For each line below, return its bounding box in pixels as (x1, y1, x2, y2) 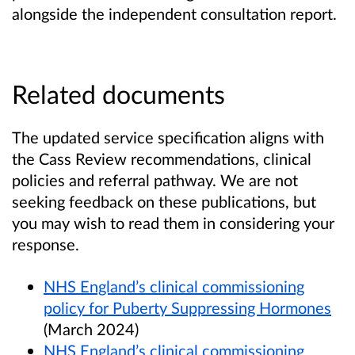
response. (12, 235, 79, 254)
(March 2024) (44, 319, 143, 339)
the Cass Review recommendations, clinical (12, 149, 311, 169)
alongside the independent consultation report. (12, 4, 337, 23)
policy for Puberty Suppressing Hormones (44, 298, 331, 318)
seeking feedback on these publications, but (12, 192, 316, 212)
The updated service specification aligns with (12, 128, 324, 147)
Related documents (12, 78, 225, 110)
